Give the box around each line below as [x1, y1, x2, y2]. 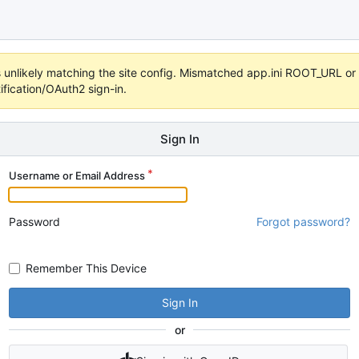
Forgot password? [256, 215, 350, 228]
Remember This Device [26, 260, 147, 275]
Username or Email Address [9, 169, 145, 182]
